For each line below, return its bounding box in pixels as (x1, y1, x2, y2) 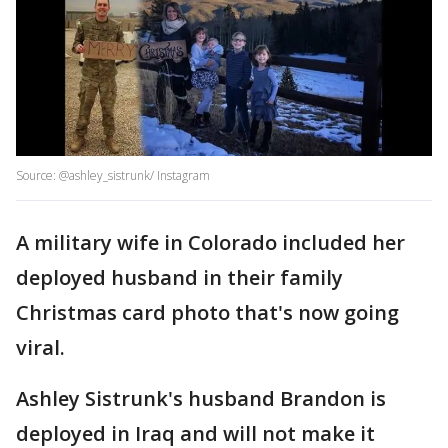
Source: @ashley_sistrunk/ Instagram (16, 167, 210, 185)
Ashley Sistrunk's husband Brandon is (16, 385, 386, 413)
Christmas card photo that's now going (16, 299, 399, 327)
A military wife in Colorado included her (16, 229, 405, 257)
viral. (16, 334, 65, 362)
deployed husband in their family (16, 264, 343, 292)
